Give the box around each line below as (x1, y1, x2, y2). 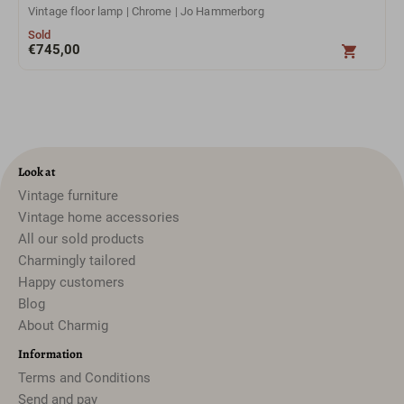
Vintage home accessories (18, 208, 179, 225)
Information (18, 344, 83, 363)
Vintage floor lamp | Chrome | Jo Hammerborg (28, 5, 264, 19)
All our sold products (18, 230, 144, 247)
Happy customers (18, 273, 124, 290)
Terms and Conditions (18, 369, 151, 386)
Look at (18, 162, 55, 180)
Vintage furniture (18, 187, 118, 204)
